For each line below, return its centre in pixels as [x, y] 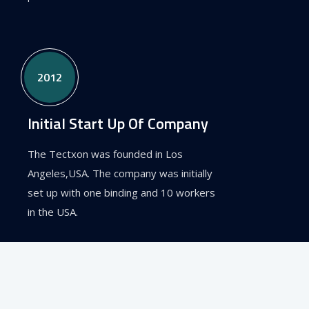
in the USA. [53, 211]
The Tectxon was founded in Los [105, 153]
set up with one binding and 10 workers [121, 192]
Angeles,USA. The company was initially [120, 173]
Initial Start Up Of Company [118, 123]
